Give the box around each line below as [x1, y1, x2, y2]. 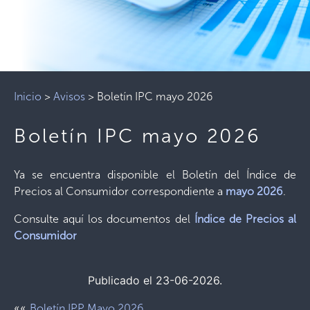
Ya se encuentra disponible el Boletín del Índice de [14, 168, 296, 181]
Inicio [14, 90, 42, 103]
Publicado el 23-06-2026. [88, 273, 222, 287]
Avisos [53, 90, 85, 103]
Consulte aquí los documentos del [14, 212, 194, 226]
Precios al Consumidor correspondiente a [14, 185, 226, 198]
